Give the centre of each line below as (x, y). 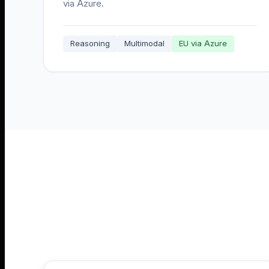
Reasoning (90, 44)
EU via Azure (203, 44)
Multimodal (144, 44)
